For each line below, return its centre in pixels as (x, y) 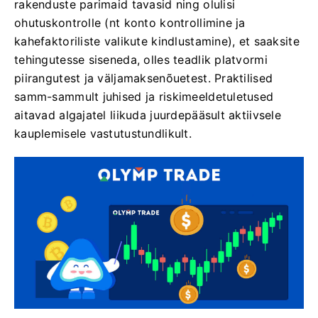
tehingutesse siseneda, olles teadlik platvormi (141, 60)
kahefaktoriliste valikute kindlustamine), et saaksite (157, 41)
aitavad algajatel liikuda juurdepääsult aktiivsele (148, 115)
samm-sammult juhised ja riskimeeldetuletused (144, 97)
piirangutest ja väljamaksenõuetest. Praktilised (144, 78)
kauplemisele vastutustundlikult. (103, 133)
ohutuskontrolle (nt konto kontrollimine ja (130, 23)
